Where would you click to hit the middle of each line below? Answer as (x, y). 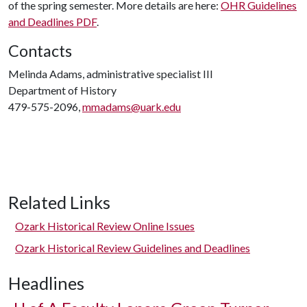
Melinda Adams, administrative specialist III (111, 73)
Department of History (62, 90)
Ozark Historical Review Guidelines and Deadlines (133, 247)
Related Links (59, 202)
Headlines (46, 283)
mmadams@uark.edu (132, 106)
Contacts (40, 50)
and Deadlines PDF (52, 21)
